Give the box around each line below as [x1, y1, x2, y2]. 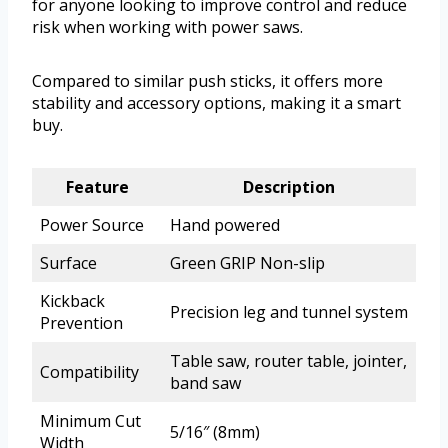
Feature [65, 176, 129, 199]
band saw [170, 372, 241, 395]
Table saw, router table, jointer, [170, 350, 407, 373]
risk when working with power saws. [32, 16, 303, 39]
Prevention [40, 312, 123, 335]
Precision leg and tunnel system [170, 301, 408, 324]
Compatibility [40, 361, 139, 384]
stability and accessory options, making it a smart [32, 92, 401, 115]
